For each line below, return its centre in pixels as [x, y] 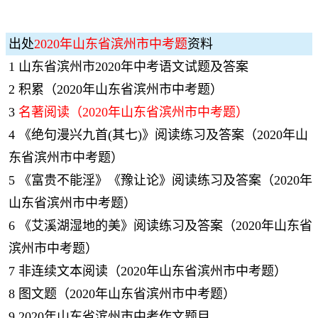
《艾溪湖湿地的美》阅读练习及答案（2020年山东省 [165, 226]
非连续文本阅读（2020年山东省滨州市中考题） [153, 271]
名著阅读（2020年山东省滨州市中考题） [133, 112]
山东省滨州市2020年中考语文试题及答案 [133, 67]
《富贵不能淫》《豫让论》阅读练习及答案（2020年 [165, 180]
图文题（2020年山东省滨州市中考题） [127, 294]
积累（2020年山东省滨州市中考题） [121, 89]
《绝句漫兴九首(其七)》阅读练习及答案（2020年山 [163, 135]
